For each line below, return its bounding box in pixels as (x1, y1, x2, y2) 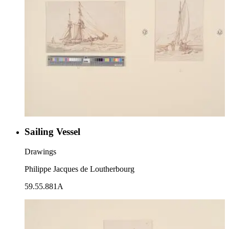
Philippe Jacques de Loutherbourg (25, 164, 134, 173)
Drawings (25, 147, 56, 156)
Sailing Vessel (25, 126, 80, 137)
